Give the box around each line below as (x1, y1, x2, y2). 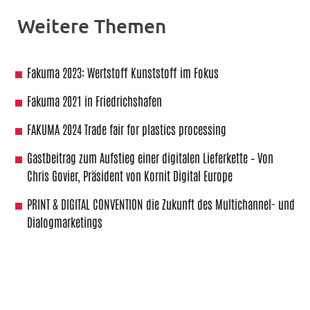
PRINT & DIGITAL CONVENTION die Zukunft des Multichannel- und (27, 196, 295, 212)
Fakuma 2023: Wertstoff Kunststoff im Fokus (27, 64, 219, 80)
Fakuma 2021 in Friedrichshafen (27, 93, 162, 109)
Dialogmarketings (27, 214, 102, 230)
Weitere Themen (17, 14, 166, 38)
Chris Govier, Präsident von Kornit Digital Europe (27, 167, 232, 183)
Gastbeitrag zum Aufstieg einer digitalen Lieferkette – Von (27, 149, 273, 165)
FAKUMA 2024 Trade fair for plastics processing (27, 121, 226, 137)
